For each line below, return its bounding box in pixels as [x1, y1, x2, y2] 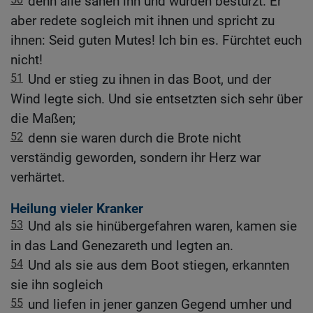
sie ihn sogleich [10, 277, 103, 293]
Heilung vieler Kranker [10, 201, 143, 217]
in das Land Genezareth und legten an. [10, 238, 233, 254]
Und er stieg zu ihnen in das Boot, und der [28, 71, 271, 87]
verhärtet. [10, 168, 65, 185]
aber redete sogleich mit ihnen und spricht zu [10, 12, 275, 29]
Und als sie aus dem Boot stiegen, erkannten [28, 257, 289, 274]
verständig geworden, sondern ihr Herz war [10, 149, 261, 166]
